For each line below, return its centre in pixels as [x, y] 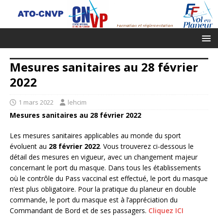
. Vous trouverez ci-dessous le [147, 146]
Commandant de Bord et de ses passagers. [79, 211]
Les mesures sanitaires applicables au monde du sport [95, 136]
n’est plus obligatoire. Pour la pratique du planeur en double [103, 189]
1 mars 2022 [36, 102]
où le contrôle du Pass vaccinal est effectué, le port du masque [109, 179]
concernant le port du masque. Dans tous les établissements [105, 168]
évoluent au [29, 146]
